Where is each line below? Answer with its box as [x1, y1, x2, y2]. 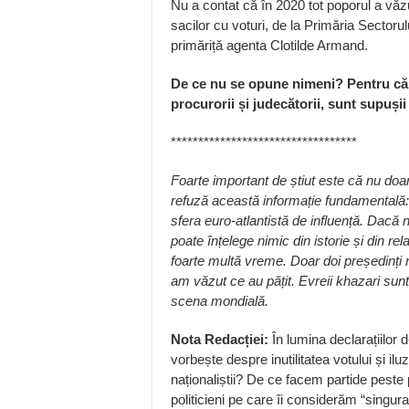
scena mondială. [171, 292, 268, 309]
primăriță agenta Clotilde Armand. [171, 37, 368, 53]
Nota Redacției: [171, 330, 268, 347]
